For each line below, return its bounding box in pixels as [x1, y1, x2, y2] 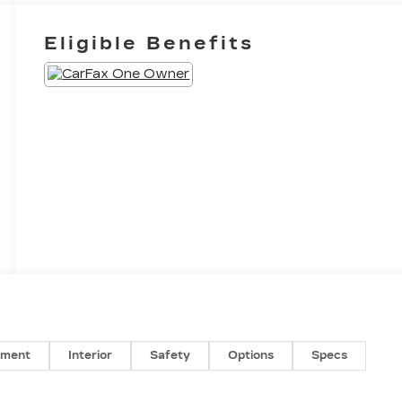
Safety [150, 349, 191, 363]
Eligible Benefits [44, 32, 255, 55]
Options [228, 349, 275, 363]
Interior [68, 349, 113, 363]
